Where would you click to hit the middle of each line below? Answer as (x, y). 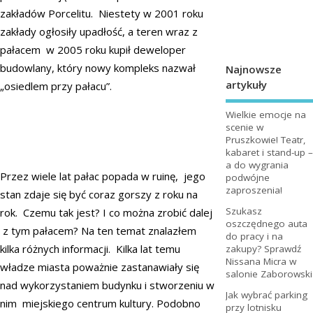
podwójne (247, 178)
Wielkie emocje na (265, 115)
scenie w (244, 128)
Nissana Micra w (261, 262)
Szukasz (243, 211)
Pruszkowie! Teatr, (265, 140)
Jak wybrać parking (266, 295)
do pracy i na (254, 236)
